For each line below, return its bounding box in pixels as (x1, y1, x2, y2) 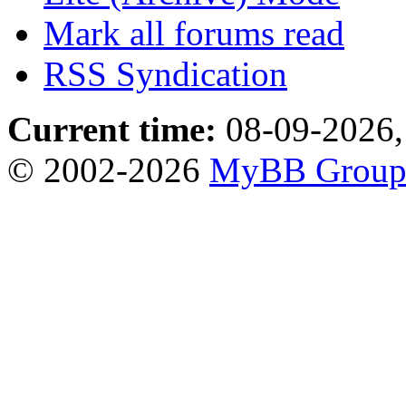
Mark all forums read (43, 13, 344, 53)
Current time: (7, 109, 217, 149)
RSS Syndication (43, 53, 287, 93)
